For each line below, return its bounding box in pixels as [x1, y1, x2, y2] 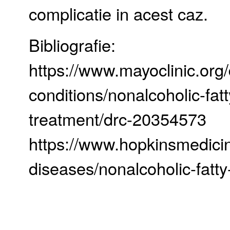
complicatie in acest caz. [29, 2, 208, 26]
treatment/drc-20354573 [29, 107, 207, 131]
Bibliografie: [29, 33, 116, 57]
